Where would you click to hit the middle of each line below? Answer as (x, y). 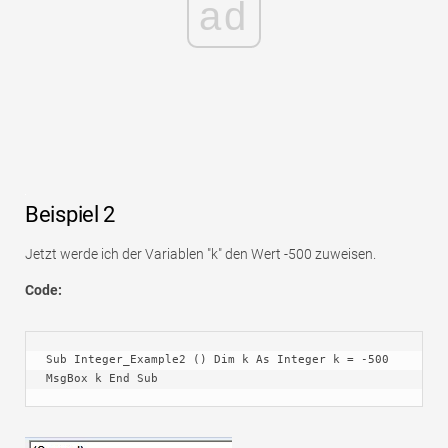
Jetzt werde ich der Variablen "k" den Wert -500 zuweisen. (200, 253)
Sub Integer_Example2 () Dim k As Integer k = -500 (217, 359)
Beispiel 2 (70, 214)
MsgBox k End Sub (102, 378)
